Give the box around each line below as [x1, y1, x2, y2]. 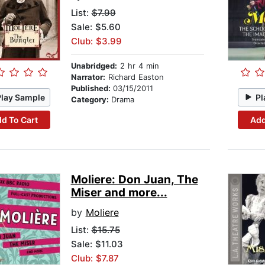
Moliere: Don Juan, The [70, 173, 198, 187]
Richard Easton [105, 72, 164, 82]
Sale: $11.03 [70, 238, 123, 250]
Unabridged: [70, 61, 117, 71]
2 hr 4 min [117, 61, 159, 71]
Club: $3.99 [70, 35, 122, 47]
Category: [70, 95, 111, 105]
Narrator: [70, 72, 105, 82]
